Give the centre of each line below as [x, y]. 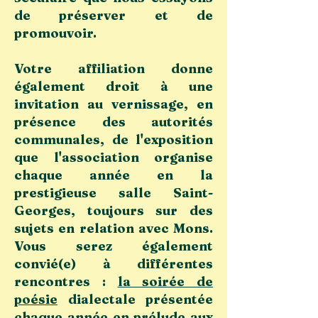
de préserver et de [114, 15]
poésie [36, 299]
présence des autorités [114, 122]
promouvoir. [55, 33]
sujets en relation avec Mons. [114, 228]
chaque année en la [114, 175]
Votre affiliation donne [114, 68]
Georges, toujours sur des [114, 210]
